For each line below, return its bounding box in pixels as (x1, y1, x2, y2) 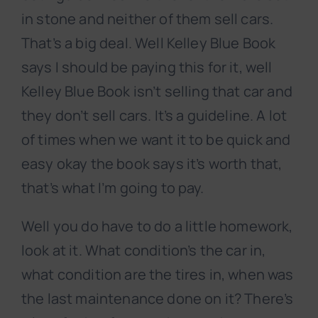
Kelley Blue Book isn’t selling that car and (21, 82, 292, 102)
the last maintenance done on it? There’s (21, 289, 294, 309)
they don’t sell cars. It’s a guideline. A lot (21, 106, 287, 126)
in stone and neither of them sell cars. (21, 9, 274, 29)
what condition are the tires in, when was (21, 265, 294, 285)
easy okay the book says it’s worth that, (21, 154, 283, 174)
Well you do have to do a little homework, (21, 216, 293, 236)
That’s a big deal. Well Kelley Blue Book (21, 33, 276, 53)
